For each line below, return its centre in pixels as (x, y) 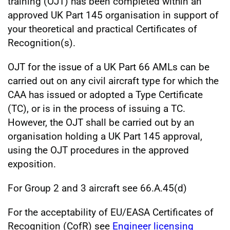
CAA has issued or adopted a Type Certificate (105, 94)
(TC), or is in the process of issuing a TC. (97, 108)
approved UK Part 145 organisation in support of (113, 15)
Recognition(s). (42, 43)
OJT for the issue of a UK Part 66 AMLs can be (109, 67)
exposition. (32, 164)
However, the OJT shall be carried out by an (101, 122)
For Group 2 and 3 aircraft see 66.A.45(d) (97, 188)
